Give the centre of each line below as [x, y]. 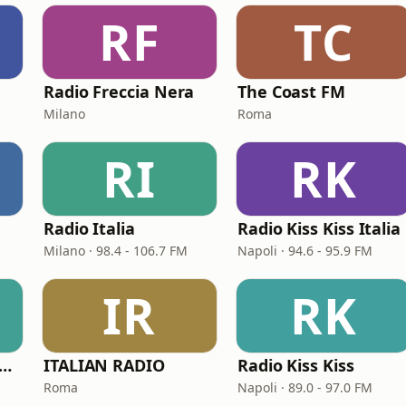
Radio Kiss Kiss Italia [319, 228]
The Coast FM [291, 92]
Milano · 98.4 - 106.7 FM [116, 251]
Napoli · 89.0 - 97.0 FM [305, 387]
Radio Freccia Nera [119, 92]
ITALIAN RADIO [104, 365]
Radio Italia [89, 228]
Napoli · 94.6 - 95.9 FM [305, 251]
